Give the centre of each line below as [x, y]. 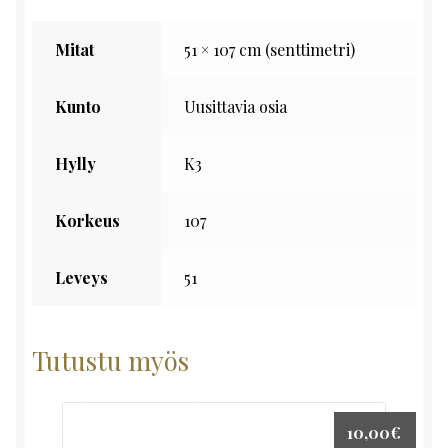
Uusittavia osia [235, 107]
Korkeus [87, 221]
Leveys [81, 278]
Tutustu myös [110, 359]
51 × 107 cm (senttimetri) [269, 50]
